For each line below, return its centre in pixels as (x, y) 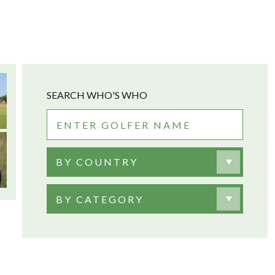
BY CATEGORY (100, 199)
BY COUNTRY (97, 162)
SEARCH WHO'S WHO (97, 95)
